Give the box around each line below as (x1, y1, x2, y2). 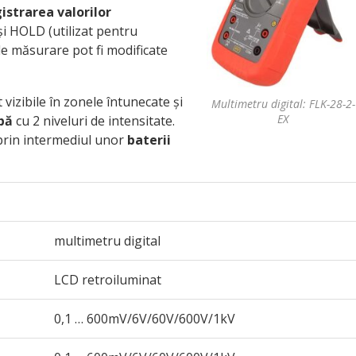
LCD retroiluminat (54, 271, 161, 288)
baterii (127, 131, 171, 149)
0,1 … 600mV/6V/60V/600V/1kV (54, 310, 235, 327)
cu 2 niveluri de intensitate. (13, 112, 175, 130)
